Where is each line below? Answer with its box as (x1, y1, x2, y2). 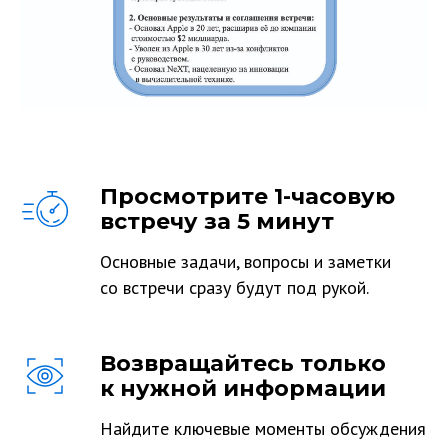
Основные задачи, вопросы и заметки (100, 250, 391, 273)
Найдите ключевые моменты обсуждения (100, 417, 426, 440)
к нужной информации (100, 375, 386, 402)
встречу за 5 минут (100, 208, 334, 235)
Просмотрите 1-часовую (100, 183, 395, 210)
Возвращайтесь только (100, 350, 386, 377)
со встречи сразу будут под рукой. (100, 276, 369, 299)
